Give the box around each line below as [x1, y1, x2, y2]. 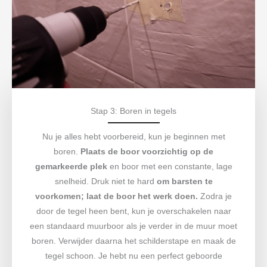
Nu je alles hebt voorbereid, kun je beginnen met [42, 132, 225, 141]
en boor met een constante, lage [107, 162, 232, 171]
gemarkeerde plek [35, 162, 107, 171]
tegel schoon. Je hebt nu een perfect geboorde [45, 251, 222, 260]
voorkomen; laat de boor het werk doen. [35, 191, 198, 201]
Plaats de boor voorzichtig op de [80, 147, 213, 156]
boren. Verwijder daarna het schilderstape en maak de [31, 236, 236, 246]
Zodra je [198, 191, 232, 201]
